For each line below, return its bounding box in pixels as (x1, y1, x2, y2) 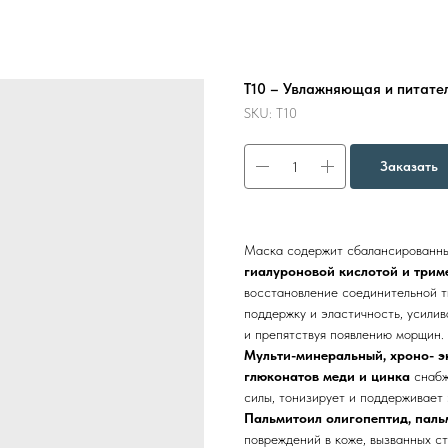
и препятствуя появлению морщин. (244, 326, 444, 342)
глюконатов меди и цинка (244, 368, 410, 384)
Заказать (380, 158, 438, 174)
